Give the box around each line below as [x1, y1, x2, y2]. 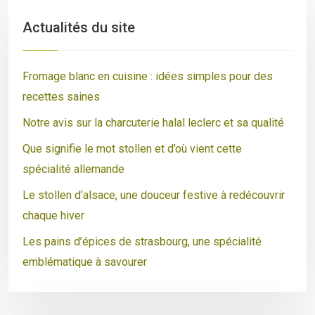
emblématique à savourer [22, 255, 147, 269]
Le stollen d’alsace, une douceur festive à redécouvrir [22, 188, 285, 202]
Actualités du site [22, 19, 135, 36]
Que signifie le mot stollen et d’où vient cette [22, 142, 242, 155]
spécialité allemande [22, 162, 124, 176]
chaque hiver [22, 209, 84, 222]
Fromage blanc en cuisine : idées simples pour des [22, 70, 273, 83]
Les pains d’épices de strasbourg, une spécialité [22, 235, 262, 248]
